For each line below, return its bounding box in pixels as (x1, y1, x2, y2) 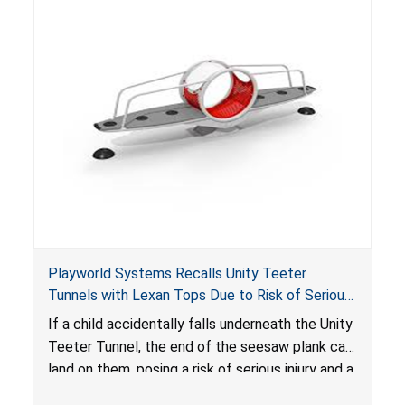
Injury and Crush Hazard (47, 308, 194, 326)
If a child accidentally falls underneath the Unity (47, 316, 353, 334)
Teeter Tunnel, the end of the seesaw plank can (47, 338, 353, 356)
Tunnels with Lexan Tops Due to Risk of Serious (47, 287, 352, 305)
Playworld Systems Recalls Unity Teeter (47, 265, 306, 283)
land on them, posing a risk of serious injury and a (47, 361, 353, 379)
